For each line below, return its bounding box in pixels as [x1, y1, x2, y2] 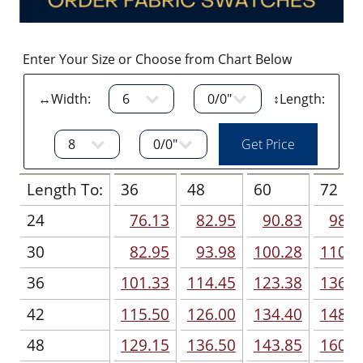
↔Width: [38, 90, 100, 109]
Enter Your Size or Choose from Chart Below [19, 50, 292, 69]
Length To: [26, 178, 103, 201]
